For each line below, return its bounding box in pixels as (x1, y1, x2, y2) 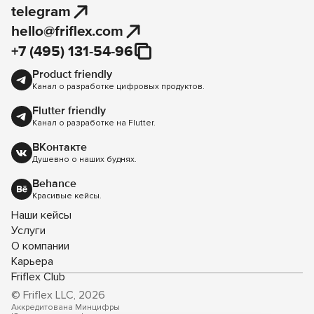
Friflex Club (11, 270, 65, 284)
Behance (32, 177, 76, 191)
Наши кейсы (11, 208, 71, 222)
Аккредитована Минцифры (11, 302, 120, 313)
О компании (11, 239, 69, 253)
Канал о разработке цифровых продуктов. (32, 81, 205, 92)
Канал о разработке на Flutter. (32, 118, 156, 128)
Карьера (11, 254, 53, 268)
